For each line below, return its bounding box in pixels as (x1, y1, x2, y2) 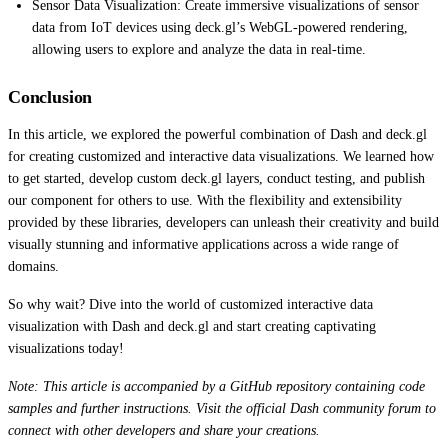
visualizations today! (8, 340, 124, 356)
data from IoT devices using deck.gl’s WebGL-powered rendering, (32, 19, 408, 35)
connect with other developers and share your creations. (8, 422, 320, 438)
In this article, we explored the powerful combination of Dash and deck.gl (8, 126, 427, 142)
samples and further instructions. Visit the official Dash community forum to (8, 400, 436, 416)
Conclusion (8, 86, 93, 107)
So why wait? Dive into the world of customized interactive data (8, 296, 373, 312)
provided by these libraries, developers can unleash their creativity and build (8, 214, 439, 230)
